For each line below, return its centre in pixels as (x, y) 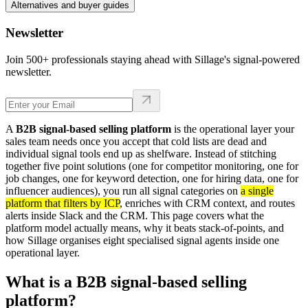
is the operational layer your (233, 129)
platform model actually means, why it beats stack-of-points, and (145, 228)
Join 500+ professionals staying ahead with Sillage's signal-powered (153, 59)
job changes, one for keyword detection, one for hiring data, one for (152, 178)
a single (257, 190)
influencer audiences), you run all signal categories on (123, 190)
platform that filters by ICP (63, 203)
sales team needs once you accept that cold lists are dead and (136, 141)
